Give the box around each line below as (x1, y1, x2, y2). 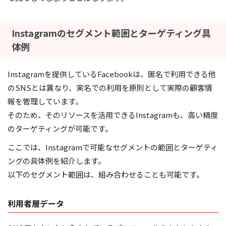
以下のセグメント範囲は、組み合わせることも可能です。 (8, 169, 204, 180)
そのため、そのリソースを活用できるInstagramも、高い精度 (8, 109, 218, 121)
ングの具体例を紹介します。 (8, 155, 105, 166)
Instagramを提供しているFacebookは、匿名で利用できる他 (8, 69, 216, 80)
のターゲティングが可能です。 (8, 123, 112, 134)
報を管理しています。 (8, 96, 83, 107)
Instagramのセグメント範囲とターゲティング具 (12, 26, 211, 40)
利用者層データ (8, 197, 64, 210)
